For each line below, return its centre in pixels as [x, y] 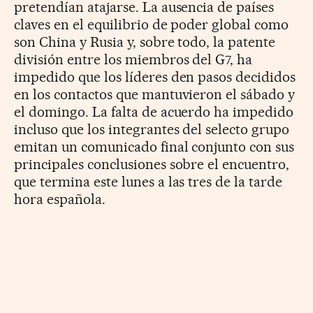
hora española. [60, 199]
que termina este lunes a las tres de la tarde [148, 182]
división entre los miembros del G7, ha [133, 60]
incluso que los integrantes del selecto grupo [152, 130]
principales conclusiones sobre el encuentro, [152, 165]
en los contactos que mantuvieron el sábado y [155, 95]
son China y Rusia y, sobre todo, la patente [145, 42]
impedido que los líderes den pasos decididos [155, 77]
